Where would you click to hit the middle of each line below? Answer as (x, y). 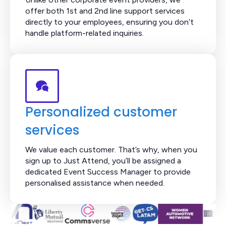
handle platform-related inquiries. (84, 33)
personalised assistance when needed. (95, 183)
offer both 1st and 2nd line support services (105, 11)
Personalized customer (101, 112)
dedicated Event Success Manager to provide (108, 172)
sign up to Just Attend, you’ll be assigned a (103, 160)
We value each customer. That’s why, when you (111, 149)
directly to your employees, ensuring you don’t (109, 22)
